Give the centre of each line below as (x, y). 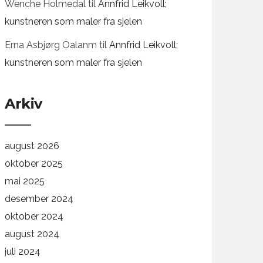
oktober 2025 (34, 163)
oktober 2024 (34, 216)
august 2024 (32, 234)
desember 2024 (39, 199)
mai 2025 (25, 181)
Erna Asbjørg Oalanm (51, 45)
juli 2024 (23, 252)
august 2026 (32, 146)
